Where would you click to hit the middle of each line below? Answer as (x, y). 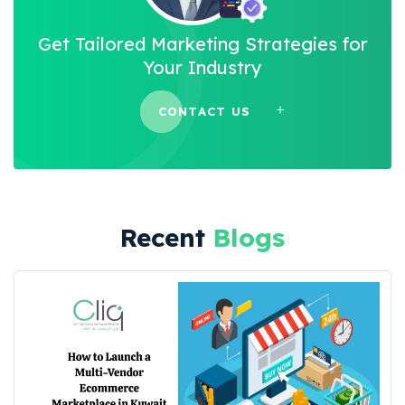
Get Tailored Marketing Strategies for (202, 43)
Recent (167, 237)
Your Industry (202, 67)
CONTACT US (204, 112)
